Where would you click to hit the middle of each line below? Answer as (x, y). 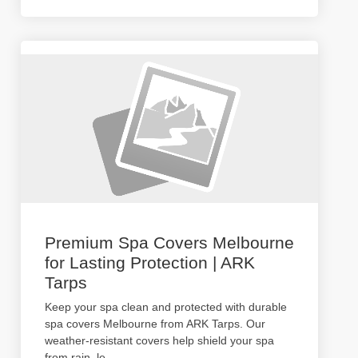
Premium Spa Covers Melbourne (169, 243)
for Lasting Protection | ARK (150, 263)
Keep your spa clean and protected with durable (166, 307)
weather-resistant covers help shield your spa (159, 340)
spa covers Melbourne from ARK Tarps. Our (155, 324)
